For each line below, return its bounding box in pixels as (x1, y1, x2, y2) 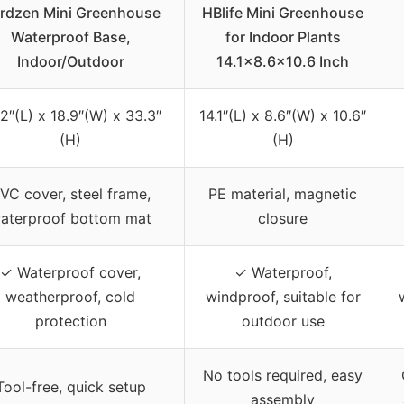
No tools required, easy (203, 365, 363, 384)
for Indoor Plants (225, 27, 341, 46)
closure (258, 208, 308, 227)
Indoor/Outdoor (16, 51, 124, 70)
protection (34, 311, 106, 330)
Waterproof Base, (10, 27, 131, 46)
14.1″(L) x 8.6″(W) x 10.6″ (199, 106, 366, 124)
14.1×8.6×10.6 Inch (216, 51, 349, 70)
